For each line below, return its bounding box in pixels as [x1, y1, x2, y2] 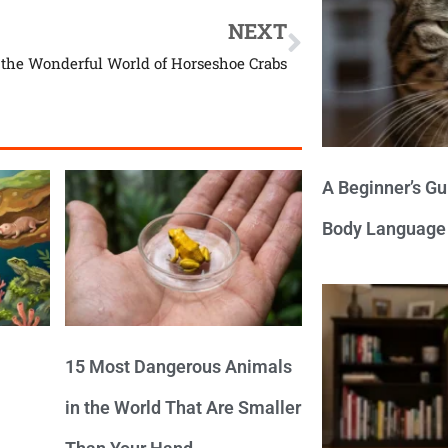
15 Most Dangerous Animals [65, 355, 293, 377]
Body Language [321, 218, 446, 240]
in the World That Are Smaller [65, 396, 302, 418]
